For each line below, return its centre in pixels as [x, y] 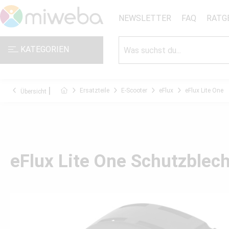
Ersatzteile [95, 90]
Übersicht [33, 91]
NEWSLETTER [145, 18]
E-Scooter [134, 90]
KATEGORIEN [44, 49]
